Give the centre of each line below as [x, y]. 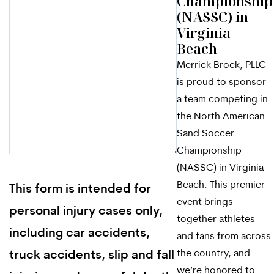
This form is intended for [80, 190]
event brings [205, 202]
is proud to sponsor [221, 82]
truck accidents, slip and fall [92, 256]
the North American [221, 117]
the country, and [213, 254]
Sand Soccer [206, 134]
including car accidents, [80, 234]
